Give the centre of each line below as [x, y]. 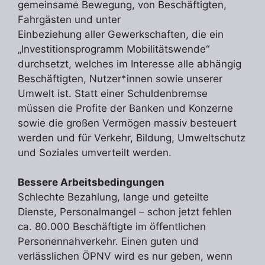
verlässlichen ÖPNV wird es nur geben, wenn [125, 256]
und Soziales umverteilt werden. [95, 152]
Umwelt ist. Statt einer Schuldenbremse [113, 93]
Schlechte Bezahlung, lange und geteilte [113, 197]
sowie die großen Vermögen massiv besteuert [127, 123]
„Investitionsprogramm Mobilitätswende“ [114, 49]
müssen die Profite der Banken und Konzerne [125, 108]
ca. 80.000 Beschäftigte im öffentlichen [112, 227]
